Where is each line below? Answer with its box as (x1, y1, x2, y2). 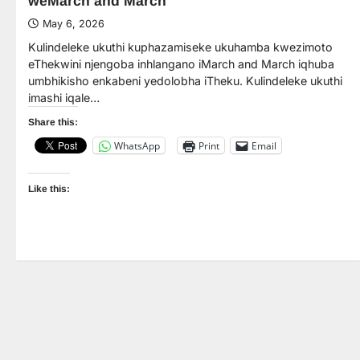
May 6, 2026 (43, 18, 104, 31)
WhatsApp (114, 138, 160, 153)
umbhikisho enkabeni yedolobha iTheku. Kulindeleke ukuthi (28, 74, 342, 88)
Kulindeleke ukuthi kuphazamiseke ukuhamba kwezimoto (28, 40, 333, 55)
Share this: (28, 117, 78, 129)
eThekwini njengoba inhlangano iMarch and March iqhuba (28, 57, 334, 72)
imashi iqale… (28, 91, 100, 105)
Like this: (28, 183, 70, 195)
